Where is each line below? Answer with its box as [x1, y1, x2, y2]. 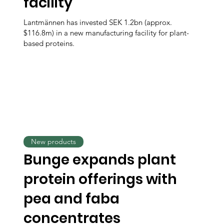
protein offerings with [23, 169, 177, 189]
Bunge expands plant [23, 150, 176, 170]
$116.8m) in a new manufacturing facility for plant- [23, 27, 189, 37]
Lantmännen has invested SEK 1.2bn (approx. [23, 17, 172, 27]
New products [31, 137, 76, 146]
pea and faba [23, 189, 120, 209]
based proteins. [23, 38, 75, 48]
